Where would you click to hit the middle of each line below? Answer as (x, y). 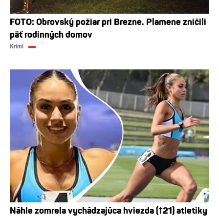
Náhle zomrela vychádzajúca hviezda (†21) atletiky (109, 211)
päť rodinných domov (51, 35)
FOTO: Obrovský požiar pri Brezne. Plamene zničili (108, 22)
